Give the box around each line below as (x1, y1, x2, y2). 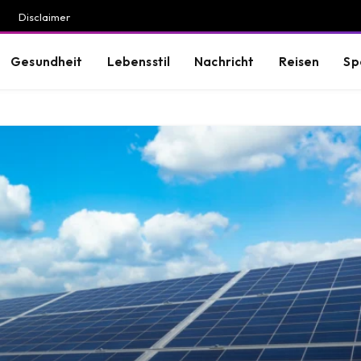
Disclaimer (19, 10, 70, 23)
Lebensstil (106, 53, 171, 69)
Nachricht (194, 53, 255, 69)
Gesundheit (10, 53, 83, 69)
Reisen (278, 53, 320, 69)
